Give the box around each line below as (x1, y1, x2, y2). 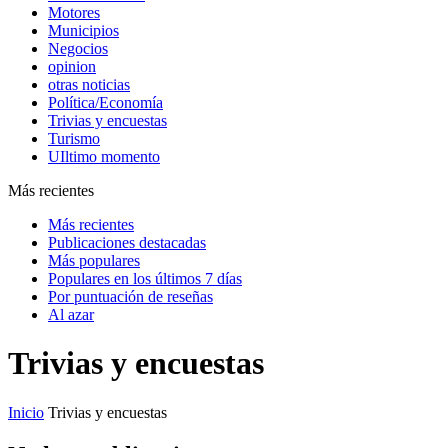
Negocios (48, 40, 108, 57)
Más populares (48, 252, 140, 269)
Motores (48, 4, 100, 21)
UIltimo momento (48, 148, 160, 165)
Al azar (48, 306, 94, 323)
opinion (48, 58, 96, 75)
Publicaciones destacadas (48, 234, 206, 251)
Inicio (8, 403, 44, 421)
